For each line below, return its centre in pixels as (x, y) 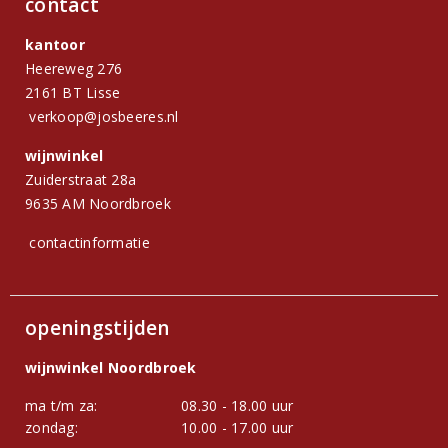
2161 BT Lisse (73, 92)
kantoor (55, 44)
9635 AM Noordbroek (98, 203)
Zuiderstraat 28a (81, 179)
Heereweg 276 (74, 68)
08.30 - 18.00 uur (237, 405)
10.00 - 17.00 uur (237, 427)
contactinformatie (89, 242)
